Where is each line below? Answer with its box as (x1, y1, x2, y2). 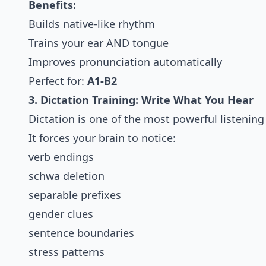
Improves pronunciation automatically (28, 55, 222, 69)
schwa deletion (28, 169, 104, 183)
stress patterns (28, 245, 104, 259)
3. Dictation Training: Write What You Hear (28, 93, 254, 107)
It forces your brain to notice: (28, 131, 176, 145)
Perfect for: (28, 74, 87, 88)
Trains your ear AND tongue (28, 36, 169, 50)
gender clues (28, 207, 93, 221)
